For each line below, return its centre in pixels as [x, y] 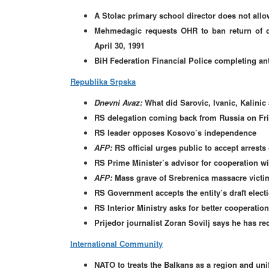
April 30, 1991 [119, 45]
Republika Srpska [103, 81]
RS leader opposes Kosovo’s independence [175, 132]
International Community [116, 243]
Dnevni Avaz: [118, 102]
